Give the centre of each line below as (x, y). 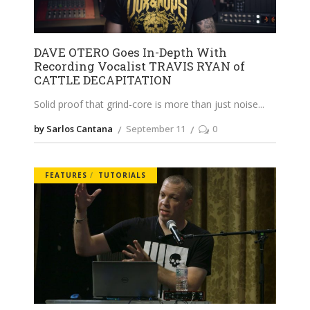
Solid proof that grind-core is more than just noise (146, 104)
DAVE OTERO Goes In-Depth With (130, 53)
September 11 (156, 129)
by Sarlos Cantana (73, 129)
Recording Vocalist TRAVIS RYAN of (139, 66)
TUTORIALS (122, 175)
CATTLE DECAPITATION (103, 80)
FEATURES (66, 175)
